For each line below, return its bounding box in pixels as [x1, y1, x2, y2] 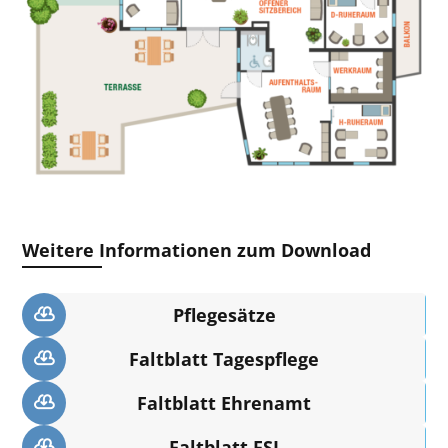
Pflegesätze [172, 303, 276, 328]
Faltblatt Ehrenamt [137, 391, 311, 416]
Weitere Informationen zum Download [22, 238, 372, 263]
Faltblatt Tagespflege [129, 347, 319, 372]
